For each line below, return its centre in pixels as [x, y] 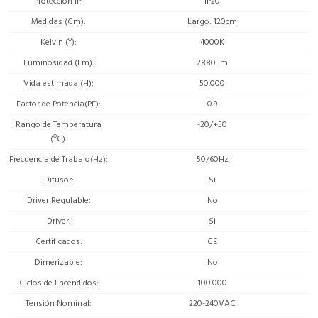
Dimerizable [57, 262]
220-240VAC [212, 303]
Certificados [57, 241]
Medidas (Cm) [57, 21]
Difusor [57, 180]
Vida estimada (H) [57, 83]
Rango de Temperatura [59, 124]
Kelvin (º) [57, 42]
